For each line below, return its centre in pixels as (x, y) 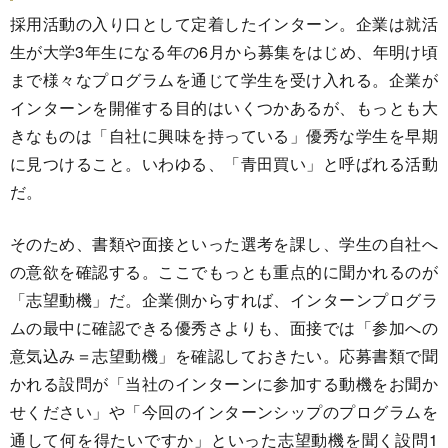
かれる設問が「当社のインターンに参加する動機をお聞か (224, 383)
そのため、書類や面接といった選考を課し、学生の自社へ (224, 243)
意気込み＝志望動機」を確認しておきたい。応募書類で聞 (224, 355)
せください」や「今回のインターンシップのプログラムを (224, 411)
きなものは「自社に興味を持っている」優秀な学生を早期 (224, 135)
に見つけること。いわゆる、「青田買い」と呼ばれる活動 (224, 163)
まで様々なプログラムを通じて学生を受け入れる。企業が (224, 79)
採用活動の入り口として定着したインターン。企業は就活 (224, 23)
